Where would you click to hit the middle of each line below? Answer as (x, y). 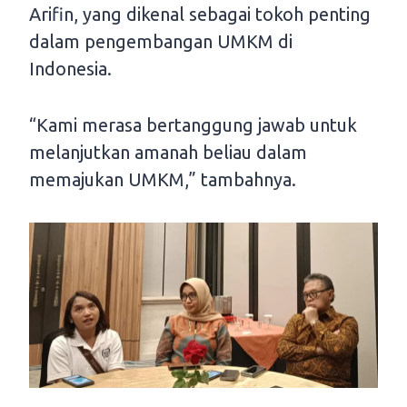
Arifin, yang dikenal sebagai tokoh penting (200, 14)
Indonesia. (70, 68)
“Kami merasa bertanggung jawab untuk (193, 124)
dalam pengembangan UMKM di (161, 41)
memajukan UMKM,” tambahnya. (163, 179)
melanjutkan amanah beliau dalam (168, 152)
